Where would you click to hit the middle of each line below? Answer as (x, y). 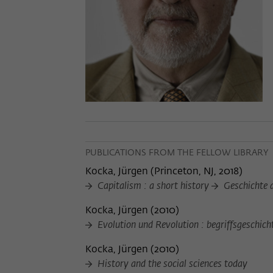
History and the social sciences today (171, 265)
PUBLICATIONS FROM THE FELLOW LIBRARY (177, 153)
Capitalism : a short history (153, 187)
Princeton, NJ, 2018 (197, 172)
